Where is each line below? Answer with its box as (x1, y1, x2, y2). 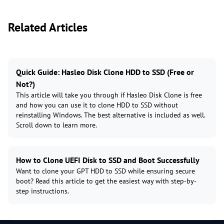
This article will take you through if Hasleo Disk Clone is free (16, 90, 202, 100)
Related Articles (8, 19, 87, 35)
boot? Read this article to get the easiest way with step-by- (16, 176, 196, 186)
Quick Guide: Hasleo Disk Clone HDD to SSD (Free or (16, 67, 194, 77)
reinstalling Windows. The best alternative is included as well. (16, 110, 205, 120)
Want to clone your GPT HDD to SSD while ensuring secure (16, 166, 195, 176)
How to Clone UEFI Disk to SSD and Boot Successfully (16, 155, 199, 165)
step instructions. (16, 186, 69, 196)
